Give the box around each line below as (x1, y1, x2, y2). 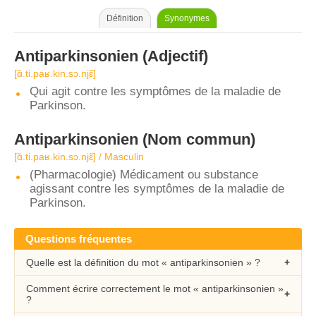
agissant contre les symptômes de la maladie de (30, 182, 284, 195)
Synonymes (164, 13, 209, 23)
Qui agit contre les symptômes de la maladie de (30, 85, 281, 98)
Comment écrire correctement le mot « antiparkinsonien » (26, 283, 284, 294)
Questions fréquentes (25, 233, 132, 245)
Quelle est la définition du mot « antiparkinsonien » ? (26, 257, 260, 268)
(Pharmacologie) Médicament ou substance (30, 168, 258, 181)
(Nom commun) (138, 130, 255, 148)
